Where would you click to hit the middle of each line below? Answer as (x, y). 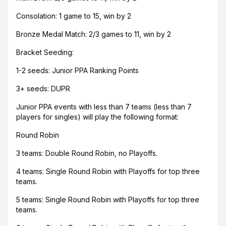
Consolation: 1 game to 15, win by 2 (74, 16)
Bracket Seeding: (45, 52)
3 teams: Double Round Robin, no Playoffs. (87, 153)
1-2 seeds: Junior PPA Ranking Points (77, 70)
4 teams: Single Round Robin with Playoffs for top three (108, 171)
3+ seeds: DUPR (43, 89)
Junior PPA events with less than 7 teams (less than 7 (104, 107)
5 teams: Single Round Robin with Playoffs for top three (108, 200)
